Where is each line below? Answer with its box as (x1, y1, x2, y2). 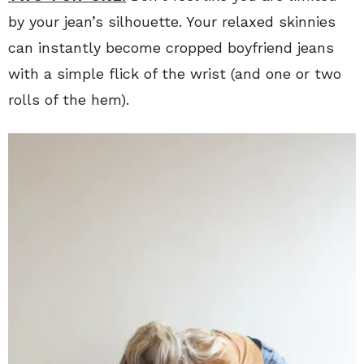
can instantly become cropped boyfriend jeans (8, 38, 334, 56)
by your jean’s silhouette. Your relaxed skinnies (8, 12, 336, 30)
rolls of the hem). (8, 90, 129, 108)
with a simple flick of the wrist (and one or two (8, 64, 341, 82)
